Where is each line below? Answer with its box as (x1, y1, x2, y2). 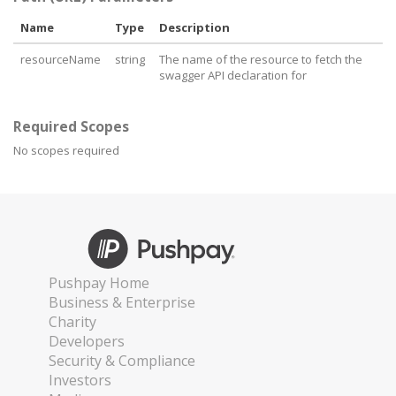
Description (159, 19, 230, 35)
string (115, 51, 145, 67)
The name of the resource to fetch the (159, 51, 362, 67)
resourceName (20, 51, 101, 67)
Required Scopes (13, 117, 129, 136)
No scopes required (13, 142, 119, 158)
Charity (49, 312, 96, 331)
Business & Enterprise (49, 293, 195, 312)
